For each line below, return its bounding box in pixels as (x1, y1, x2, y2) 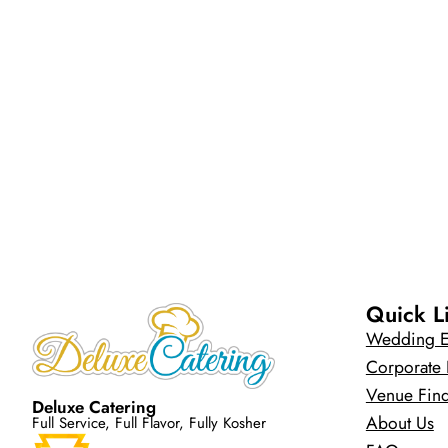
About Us (365, 409, 434, 436)
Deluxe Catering (32, 395, 156, 420)
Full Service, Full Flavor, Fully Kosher (32, 412, 266, 435)
